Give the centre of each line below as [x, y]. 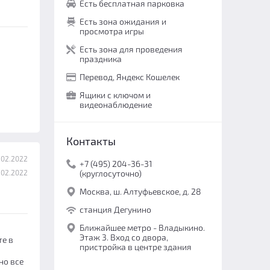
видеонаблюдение [115, 105]
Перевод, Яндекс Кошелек [129, 77]
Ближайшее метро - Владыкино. [142, 228]
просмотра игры [111, 31]
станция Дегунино [115, 209]
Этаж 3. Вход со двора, [124, 237]
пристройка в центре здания [135, 247]
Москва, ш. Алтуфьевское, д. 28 [140, 191]
